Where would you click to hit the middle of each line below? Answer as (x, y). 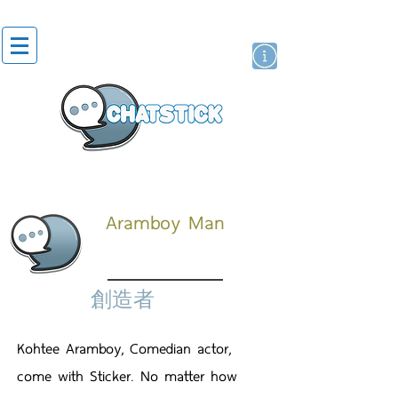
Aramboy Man (165, 221)
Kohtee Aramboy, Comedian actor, (124, 348)
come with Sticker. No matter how (127, 375)
